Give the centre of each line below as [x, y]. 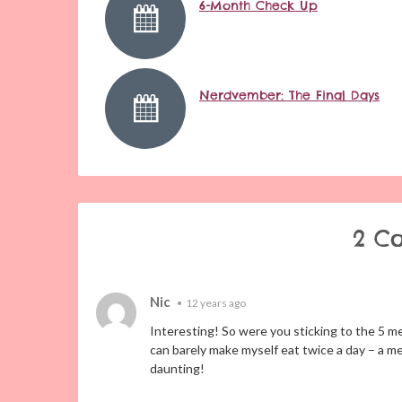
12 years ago [216, 303]
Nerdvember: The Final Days [289, 95]
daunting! [177, 368]
